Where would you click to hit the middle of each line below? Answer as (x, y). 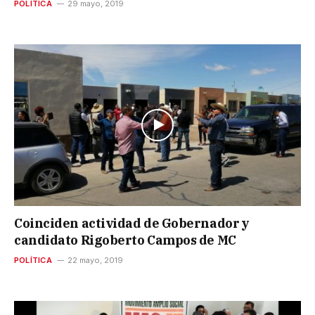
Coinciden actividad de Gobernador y (132, 223)
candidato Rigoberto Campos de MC (125, 240)
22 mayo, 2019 (95, 260)
